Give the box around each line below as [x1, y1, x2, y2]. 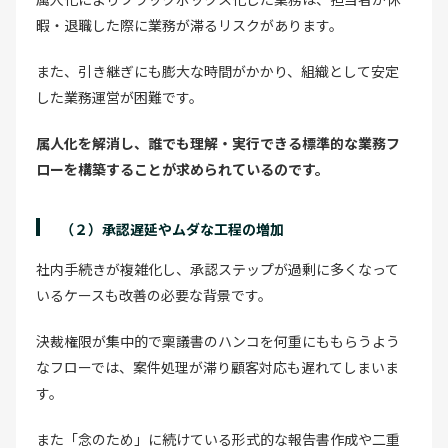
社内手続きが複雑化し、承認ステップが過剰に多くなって [36, 258, 399, 279]
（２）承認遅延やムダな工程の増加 [60, 218, 284, 239]
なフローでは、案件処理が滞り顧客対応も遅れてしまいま [36, 356, 399, 377]
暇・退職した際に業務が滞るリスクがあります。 [36, 14, 343, 35]
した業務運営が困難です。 [36, 86, 203, 107]
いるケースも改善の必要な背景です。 [36, 284, 272, 305]
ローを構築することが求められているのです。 [36, 158, 329, 179]
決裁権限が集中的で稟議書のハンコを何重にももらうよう [36, 330, 400, 351]
